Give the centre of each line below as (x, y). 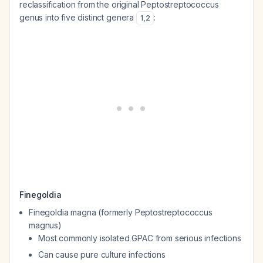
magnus (44, 225)
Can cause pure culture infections (102, 254)
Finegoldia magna (63, 212)
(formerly (115, 212)
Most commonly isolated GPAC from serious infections (140, 238)
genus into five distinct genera (78, 17)
